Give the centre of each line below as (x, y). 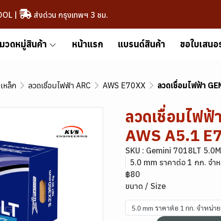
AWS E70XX (124, 85)
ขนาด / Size (146, 186)
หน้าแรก (87, 44)
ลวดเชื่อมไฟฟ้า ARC (59, 85)
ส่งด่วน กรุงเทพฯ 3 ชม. (70, 15)
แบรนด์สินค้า (141, 44)
